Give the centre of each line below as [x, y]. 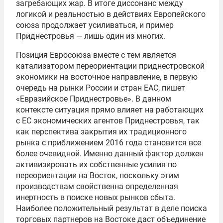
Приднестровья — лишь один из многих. [91, 36]
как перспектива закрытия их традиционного [101, 132]
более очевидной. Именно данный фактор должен [110, 154]
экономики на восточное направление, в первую [107, 77]
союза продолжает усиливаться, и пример [95, 25]
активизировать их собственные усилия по [96, 165]
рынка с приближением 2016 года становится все [109, 143]
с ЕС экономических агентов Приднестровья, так [108, 121]
